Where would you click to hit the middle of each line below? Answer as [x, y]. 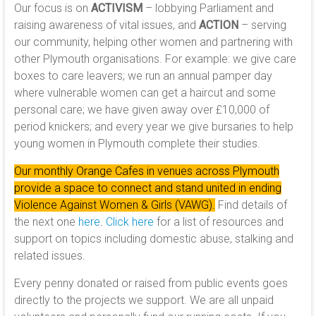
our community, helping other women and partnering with [153, 42]
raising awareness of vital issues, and [106, 25]
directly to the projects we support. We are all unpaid [144, 300]
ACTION [218, 25]
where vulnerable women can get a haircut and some [145, 92]
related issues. [49, 255]
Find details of [252, 205]
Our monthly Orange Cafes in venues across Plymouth [146, 171]
